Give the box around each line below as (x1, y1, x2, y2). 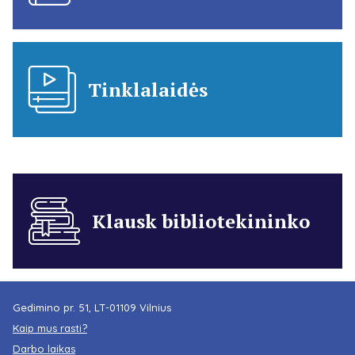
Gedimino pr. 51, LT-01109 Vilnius (13, 300, 171, 314)
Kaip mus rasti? (13, 321, 87, 334)
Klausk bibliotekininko (92, 208, 310, 234)
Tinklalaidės (88, 76, 208, 102)
